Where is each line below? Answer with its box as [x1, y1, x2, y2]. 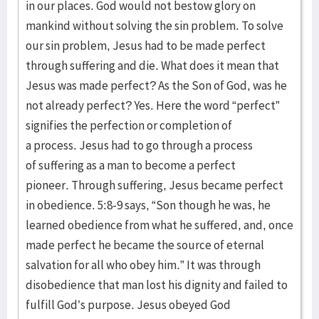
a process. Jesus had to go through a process [26, 137, 253, 153]
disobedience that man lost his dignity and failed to [26, 277, 288, 293]
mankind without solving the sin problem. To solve [26, 18, 283, 33]
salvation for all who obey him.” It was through [26, 257, 261, 273]
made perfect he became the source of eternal [26, 237, 264, 253]
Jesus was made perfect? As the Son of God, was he [26, 78, 287, 93]
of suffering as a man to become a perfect [26, 157, 236, 173]
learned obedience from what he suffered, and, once [26, 217, 293, 233]
